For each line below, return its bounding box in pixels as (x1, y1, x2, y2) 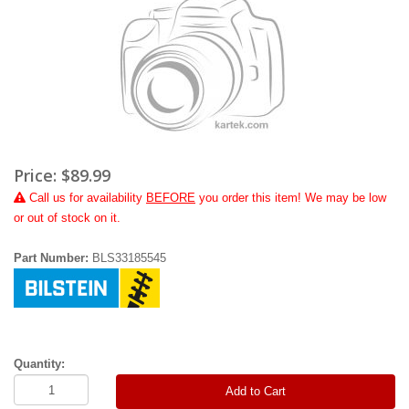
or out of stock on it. (14, 211, 121, 225)
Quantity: (14, 357, 65, 371)
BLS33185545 (92, 251, 166, 265)
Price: (14, 164, 61, 186)
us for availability (49, 191, 146, 204)
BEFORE (146, 191, 195, 204)
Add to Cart (225, 384, 286, 398)
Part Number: (14, 251, 92, 265)
